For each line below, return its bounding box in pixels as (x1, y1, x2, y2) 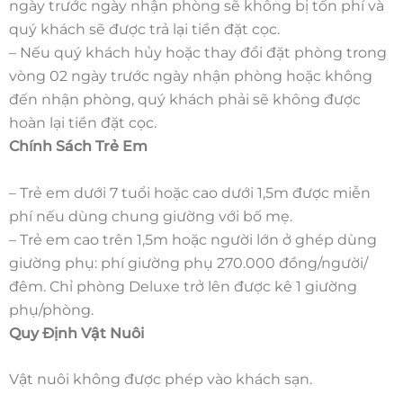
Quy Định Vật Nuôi (9, 324, 144, 342)
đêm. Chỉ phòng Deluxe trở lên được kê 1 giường (9, 277, 357, 295)
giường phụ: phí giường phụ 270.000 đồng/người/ (9, 254, 368, 272)
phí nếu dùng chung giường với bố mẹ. (9, 207, 296, 225)
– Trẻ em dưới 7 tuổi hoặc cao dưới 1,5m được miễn (9, 184, 371, 201)
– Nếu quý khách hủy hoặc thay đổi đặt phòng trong (9, 43, 387, 61)
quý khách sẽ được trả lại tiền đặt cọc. (9, 20, 283, 38)
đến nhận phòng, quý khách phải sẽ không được (9, 90, 361, 108)
